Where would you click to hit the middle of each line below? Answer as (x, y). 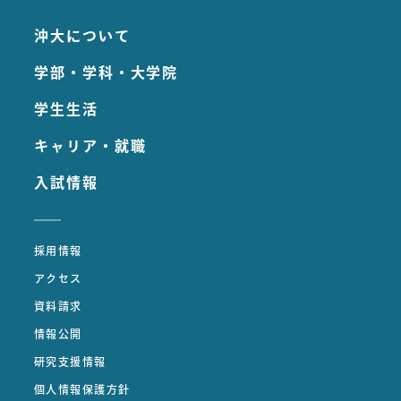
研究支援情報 (70, 361)
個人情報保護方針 (82, 389)
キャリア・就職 (90, 145)
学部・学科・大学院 (107, 72)
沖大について (82, 35)
